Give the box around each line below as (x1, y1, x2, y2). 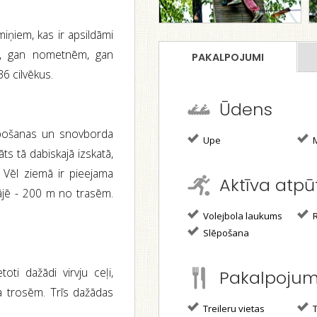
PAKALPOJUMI (192, 50, 264, 64)
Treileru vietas (201, 302, 265, 315)
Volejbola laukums (201, 209, 282, 222)
